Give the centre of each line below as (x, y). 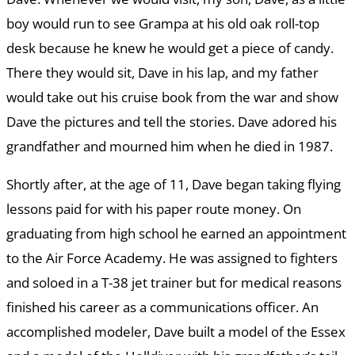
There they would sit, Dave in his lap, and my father (162, 73)
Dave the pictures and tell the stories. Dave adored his (172, 122)
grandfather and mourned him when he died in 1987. (171, 147)
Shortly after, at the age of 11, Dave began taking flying (174, 185)
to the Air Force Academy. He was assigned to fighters (172, 258)
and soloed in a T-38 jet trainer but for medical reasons (174, 283)
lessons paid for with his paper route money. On (154, 209)
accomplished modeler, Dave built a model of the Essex (176, 332)
